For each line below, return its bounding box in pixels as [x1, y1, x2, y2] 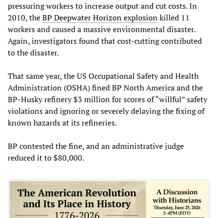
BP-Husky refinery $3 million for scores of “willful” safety [8, 94, 207, 105]
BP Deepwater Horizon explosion [42, 12, 158, 23]
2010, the [8, 12, 42, 23]
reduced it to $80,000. [8, 152, 88, 163]
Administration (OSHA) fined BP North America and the [8, 82, 203, 93]
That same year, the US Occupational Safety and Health [8, 71, 199, 82]
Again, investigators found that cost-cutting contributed [8, 36, 202, 47]
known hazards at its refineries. [8, 117, 118, 128]
